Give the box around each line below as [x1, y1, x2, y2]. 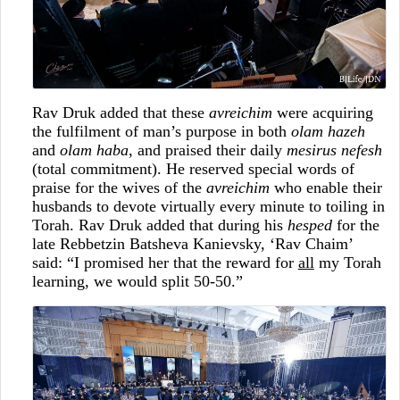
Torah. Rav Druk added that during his [31, 216, 287, 235]
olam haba [59, 141, 129, 160]
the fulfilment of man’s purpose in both [31, 122, 291, 141]
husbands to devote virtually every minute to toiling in [31, 197, 385, 216]
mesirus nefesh [286, 141, 382, 160]
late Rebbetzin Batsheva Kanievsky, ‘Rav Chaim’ [31, 235, 353, 254]
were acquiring [271, 104, 373, 122]
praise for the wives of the [31, 179, 206, 197]
